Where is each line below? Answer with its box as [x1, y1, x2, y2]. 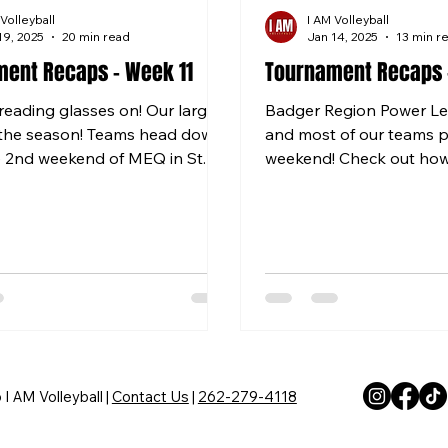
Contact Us [111, 387, 189, 406]
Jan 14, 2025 [307, 29, 378, 44]
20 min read [62, 29, 130, 44]
